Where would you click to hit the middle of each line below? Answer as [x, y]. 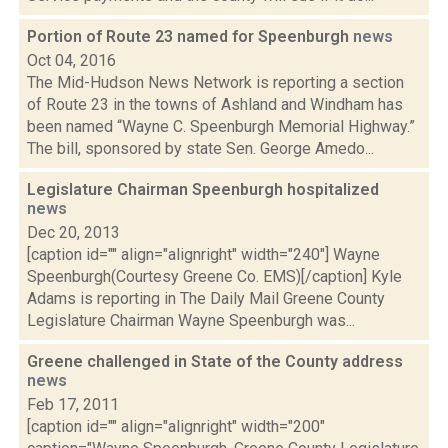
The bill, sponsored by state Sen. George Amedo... [200, 148]
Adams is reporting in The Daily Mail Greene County [206, 298]
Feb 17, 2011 [73, 404]
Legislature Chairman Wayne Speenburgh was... [191, 320]
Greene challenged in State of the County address [215, 361]
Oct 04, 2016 [71, 60]
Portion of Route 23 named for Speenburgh [190, 36]
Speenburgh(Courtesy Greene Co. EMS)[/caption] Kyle [214, 276]
